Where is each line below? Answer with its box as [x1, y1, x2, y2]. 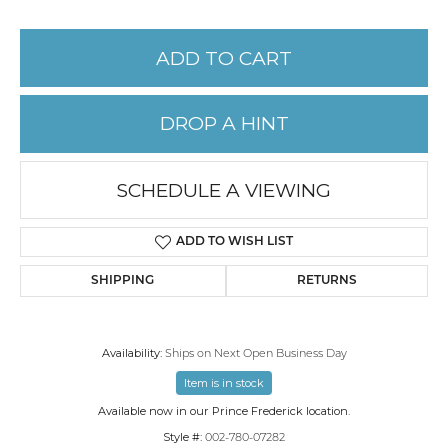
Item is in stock [184, 376, 264, 391]
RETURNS [296, 275, 357, 288]
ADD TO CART [156, 46, 292, 70]
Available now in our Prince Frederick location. [98, 404, 350, 419]
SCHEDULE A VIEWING [117, 178, 331, 202]
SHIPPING [91, 275, 155, 288]
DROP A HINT [159, 112, 289, 136]
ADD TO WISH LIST [175, 236, 293, 249]
